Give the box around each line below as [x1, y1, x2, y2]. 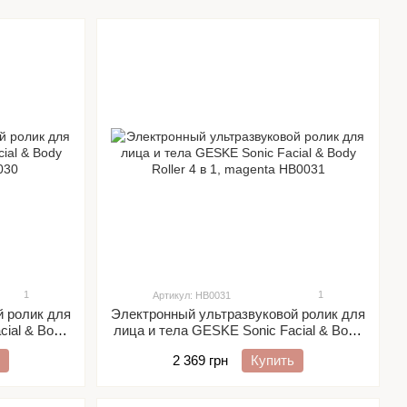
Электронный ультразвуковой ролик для [111, 306, 365, 322]
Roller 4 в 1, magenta [174, 339, 302, 354]
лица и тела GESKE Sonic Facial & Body [114, 323, 362, 338]
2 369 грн [173, 352, 228, 368]
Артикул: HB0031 [153, 290, 231, 301]
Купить [251, 352, 294, 368]
